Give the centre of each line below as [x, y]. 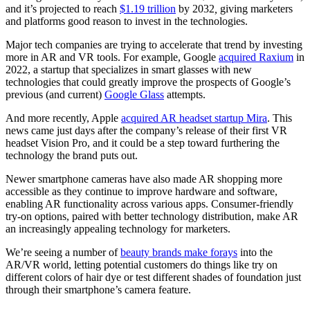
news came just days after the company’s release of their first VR [146, 130]
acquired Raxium [256, 57]
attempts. [185, 94]
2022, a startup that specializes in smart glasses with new [129, 69]
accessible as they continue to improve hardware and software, [142, 191]
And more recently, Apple [63, 118]
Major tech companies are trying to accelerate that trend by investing [154, 44]
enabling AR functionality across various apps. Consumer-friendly [149, 203]
